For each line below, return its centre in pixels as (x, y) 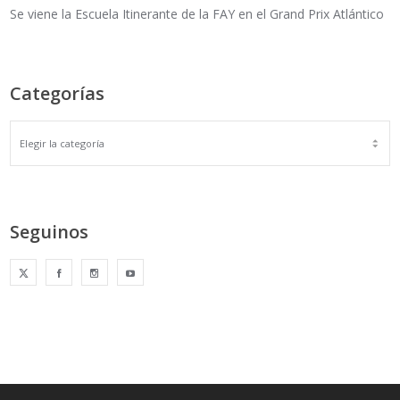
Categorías (58, 93)
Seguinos (50, 231)
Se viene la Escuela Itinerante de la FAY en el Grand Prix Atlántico (197, 13)
